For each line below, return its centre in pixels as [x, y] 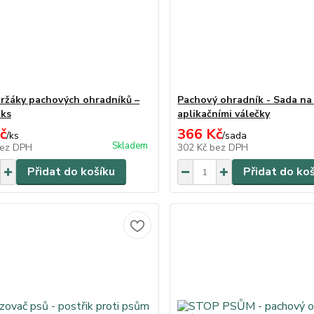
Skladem [130, 146]
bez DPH [229, 148]
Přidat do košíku [71, 172]
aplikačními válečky [224, 114]
